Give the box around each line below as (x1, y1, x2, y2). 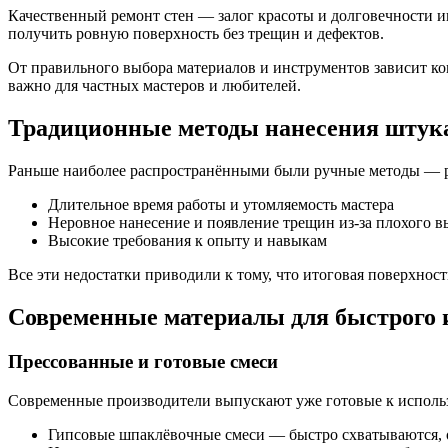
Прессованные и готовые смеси (8, 351, 278, 373)
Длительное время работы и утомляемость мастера (48, 196, 394, 214)
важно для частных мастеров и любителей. (8, 77, 301, 95)
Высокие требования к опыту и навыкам (48, 232, 327, 250)
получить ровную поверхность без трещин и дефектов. (8, 25, 384, 43)
